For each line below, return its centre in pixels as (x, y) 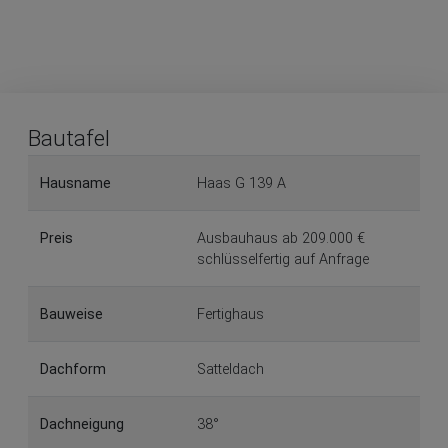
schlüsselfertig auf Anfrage (283, 259)
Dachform (73, 369)
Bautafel (69, 137)
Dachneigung (82, 424)
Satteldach (230, 369)
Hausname (75, 183)
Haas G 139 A (241, 183)
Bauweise (71, 314)
